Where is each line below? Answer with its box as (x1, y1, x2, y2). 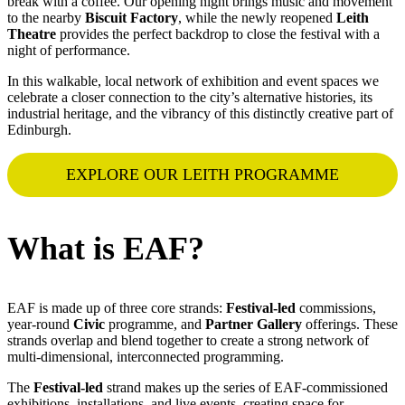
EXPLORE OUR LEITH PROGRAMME (66, 165, 339, 184)
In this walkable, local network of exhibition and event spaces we (7, 72, 379, 89)
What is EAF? (7, 230, 204, 267)
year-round (7, 316, 73, 332)
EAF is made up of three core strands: (7, 299, 226, 316)
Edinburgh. (7, 121, 71, 137)
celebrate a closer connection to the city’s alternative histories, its (7, 89, 372, 105)
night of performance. (7, 42, 130, 58)
